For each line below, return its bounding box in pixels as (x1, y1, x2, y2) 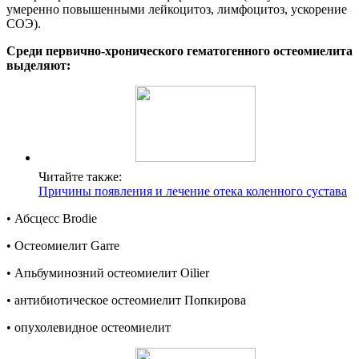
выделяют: (6, 58, 71, 73)
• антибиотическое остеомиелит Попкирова (6, 293, 246, 308)
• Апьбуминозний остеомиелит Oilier (6, 266, 209, 280)
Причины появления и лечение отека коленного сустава (38, 184, 347, 199)
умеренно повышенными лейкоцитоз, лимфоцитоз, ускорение (6, 2, 347, 17)
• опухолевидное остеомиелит (6, 321, 171, 335)
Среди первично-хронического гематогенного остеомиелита (6, 44, 353, 58)
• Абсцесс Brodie (6, 212, 97, 226)
